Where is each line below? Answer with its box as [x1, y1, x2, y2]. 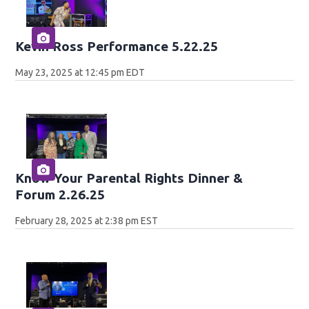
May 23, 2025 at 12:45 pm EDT [15, 66, 146, 78]
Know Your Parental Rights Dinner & [15, 170, 243, 186]
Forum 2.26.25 [15, 187, 106, 203]
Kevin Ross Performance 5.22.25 [15, 38, 219, 54]
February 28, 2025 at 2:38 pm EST [15, 215, 159, 227]
